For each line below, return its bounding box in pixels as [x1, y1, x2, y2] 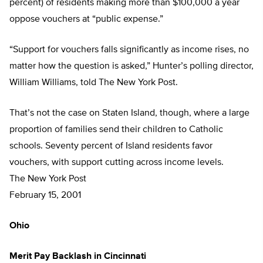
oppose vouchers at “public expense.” [9, 15, 163, 25]
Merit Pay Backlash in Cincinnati [9, 252, 146, 262]
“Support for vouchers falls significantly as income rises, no [9, 45, 249, 55]
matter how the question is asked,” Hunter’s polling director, [9, 62, 254, 72]
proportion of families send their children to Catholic [9, 125, 223, 135]
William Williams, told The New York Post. [9, 78, 178, 88]
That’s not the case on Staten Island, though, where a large [9, 109, 249, 119]
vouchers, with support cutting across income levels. [9, 158, 224, 168]
